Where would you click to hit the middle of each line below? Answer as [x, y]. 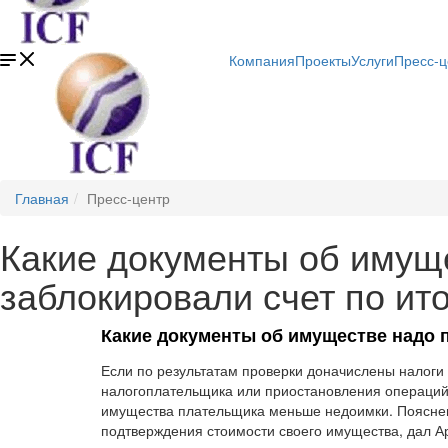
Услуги [372, 60]
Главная [42, 198]
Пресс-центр [128, 198]
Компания [262, 60]
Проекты [323, 60]
